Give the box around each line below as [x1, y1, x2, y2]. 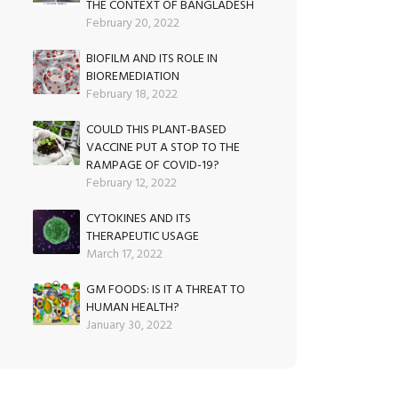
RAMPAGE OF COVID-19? [85, 154, 219, 175]
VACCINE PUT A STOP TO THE [85, 136, 240, 157]
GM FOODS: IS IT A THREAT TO [85, 278, 245, 299]
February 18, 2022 [85, 83, 178, 104]
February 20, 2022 [85, 12, 179, 33]
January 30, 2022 [85, 314, 172, 335]
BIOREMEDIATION [85, 65, 179, 86]
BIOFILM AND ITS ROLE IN [85, 47, 218, 68]
